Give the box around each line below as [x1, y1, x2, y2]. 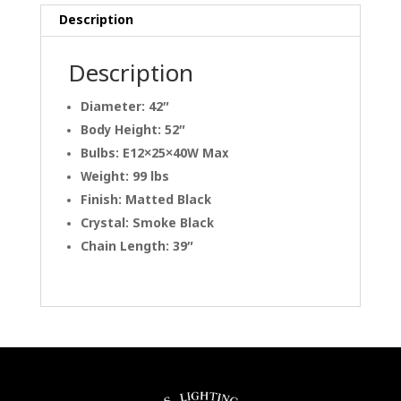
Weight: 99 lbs [80, 168, 169, 185]
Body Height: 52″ [80, 122, 185, 139]
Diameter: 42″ [80, 98, 169, 115]
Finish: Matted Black [80, 192, 211, 209]
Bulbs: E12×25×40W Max [80, 145, 228, 162]
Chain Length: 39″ [80, 238, 193, 255]
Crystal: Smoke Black [80, 215, 214, 232]
